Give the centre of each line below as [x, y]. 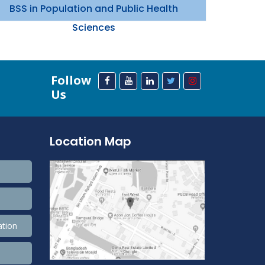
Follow [71, 80]
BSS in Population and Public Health [93, 9]
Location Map [90, 141]
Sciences [93, 28]
